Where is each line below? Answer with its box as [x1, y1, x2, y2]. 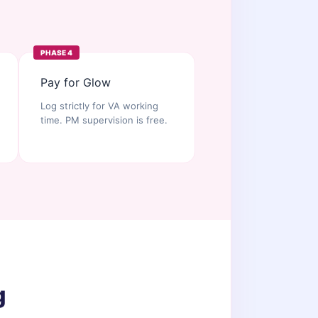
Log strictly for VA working [40, 100, 158, 111]
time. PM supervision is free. [40, 114, 168, 126]
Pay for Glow [40, 75, 111, 89]
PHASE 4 [40, 48, 72, 57]
